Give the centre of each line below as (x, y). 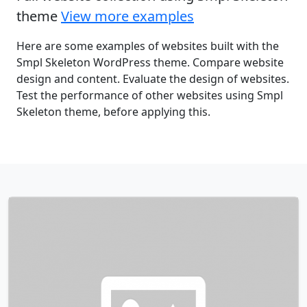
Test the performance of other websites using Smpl (150, 96)
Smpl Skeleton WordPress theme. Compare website (150, 63)
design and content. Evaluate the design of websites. (153, 79)
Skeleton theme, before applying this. (113, 112)
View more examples (127, 16)
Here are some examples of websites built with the (148, 46)
